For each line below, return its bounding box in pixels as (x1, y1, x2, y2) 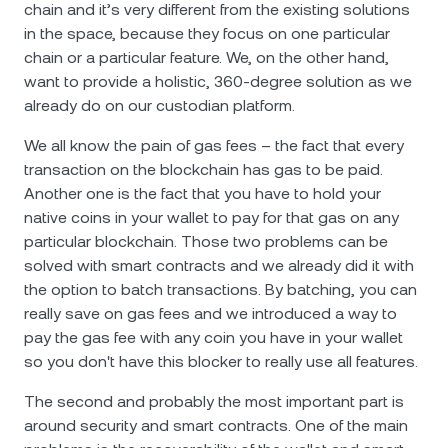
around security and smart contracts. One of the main (24, 416, 408, 435)
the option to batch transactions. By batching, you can (24, 280, 417, 299)
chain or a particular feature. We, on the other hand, (24, 48, 389, 67)
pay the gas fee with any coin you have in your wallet (24, 328, 403, 347)
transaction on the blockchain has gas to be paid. (24, 160, 383, 179)
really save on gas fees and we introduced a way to (24, 304, 397, 323)
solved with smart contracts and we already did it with (24, 256, 414, 275)
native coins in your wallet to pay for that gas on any (24, 208, 399, 227)
